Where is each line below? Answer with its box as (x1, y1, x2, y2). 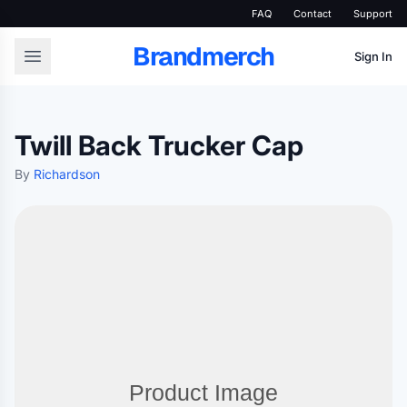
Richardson (34, 166, 100, 182)
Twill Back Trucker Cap (15, 129, 303, 162)
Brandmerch (133, 40, 274, 73)
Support (353, 7, 392, 20)
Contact (293, 7, 332, 20)
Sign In (354, 48, 392, 64)
